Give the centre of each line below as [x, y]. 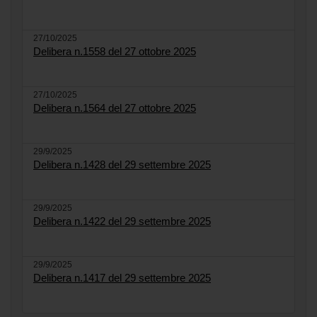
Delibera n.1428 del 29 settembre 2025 [122, 164]
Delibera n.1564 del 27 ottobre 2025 [115, 108]
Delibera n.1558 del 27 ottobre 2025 [115, 51]
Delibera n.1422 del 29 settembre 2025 [122, 221]
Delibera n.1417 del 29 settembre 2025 [122, 277]
